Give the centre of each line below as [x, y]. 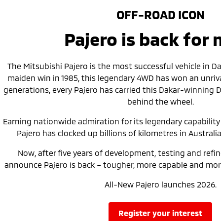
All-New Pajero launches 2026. [160, 184]
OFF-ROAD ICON [160, 14]
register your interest [163, 213]
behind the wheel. [160, 101]
